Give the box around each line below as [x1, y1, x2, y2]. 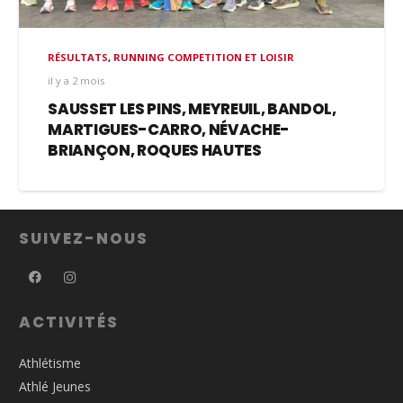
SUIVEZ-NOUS [19, 227, 149, 249]
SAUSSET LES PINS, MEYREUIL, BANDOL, [48, 98, 336, 121]
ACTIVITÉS [19, 310, 120, 333]
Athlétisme [19, 354, 81, 372]
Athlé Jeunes [19, 377, 91, 395]
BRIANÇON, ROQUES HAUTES [48, 139, 262, 162]
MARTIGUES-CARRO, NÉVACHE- [48, 119, 291, 141]
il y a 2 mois [48, 74, 105, 88]
